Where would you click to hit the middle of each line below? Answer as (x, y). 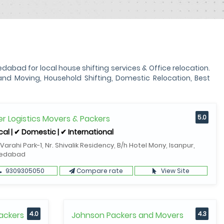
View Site (174, 171)
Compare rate (99, 171)
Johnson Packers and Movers (127, 215)
